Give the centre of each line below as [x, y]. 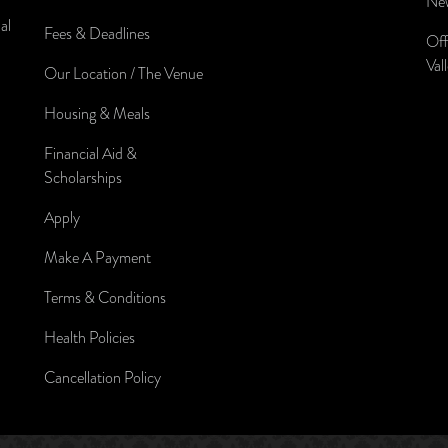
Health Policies [89, 338]
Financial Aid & [90, 154]
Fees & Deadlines [96, 34]
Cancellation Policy [102, 378]
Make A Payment [97, 258]
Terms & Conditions [104, 298]
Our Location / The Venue [123, 74]
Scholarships [82, 178]
